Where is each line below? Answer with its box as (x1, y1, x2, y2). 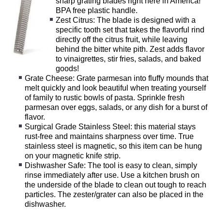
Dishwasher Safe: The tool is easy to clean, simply (25, 161, 198, 170)
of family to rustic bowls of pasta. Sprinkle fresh (25, 93, 185, 102)
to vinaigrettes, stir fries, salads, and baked (55, 54, 201, 63)
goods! (55, 64, 79, 73)
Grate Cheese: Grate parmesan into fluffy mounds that (25, 74, 209, 82)
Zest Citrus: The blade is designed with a (55, 15, 196, 24)
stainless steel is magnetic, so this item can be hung (25, 141, 202, 150)
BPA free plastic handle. (55, 6, 138, 15)
